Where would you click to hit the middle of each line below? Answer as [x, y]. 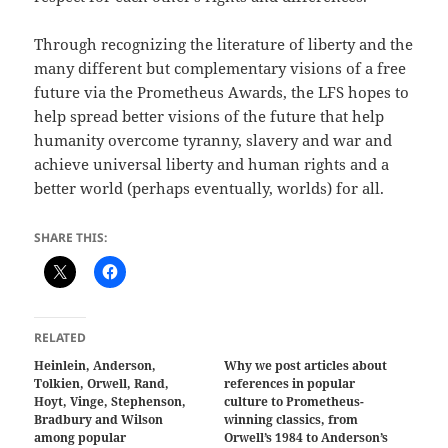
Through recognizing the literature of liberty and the [224, 44]
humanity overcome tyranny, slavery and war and [213, 140]
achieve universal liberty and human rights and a [212, 164]
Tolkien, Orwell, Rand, [102, 384]
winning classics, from [291, 420]
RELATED [60, 338]
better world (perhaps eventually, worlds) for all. [209, 188]
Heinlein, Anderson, [95, 366]
